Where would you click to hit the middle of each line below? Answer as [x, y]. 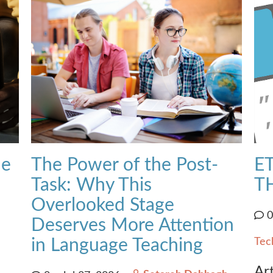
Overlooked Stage [102, 205]
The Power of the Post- [124, 165]
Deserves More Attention [132, 225]
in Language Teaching [117, 245]
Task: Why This [91, 185]
